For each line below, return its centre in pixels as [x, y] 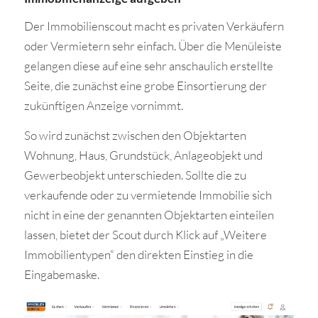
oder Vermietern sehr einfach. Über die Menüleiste [153, 45]
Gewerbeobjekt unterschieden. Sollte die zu [135, 175]
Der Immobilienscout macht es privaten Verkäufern [154, 26]
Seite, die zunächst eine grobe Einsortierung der [145, 85]
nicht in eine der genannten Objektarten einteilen [149, 215]
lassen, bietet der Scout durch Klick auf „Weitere [145, 235]
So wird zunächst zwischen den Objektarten [135, 136]
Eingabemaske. [61, 275]
